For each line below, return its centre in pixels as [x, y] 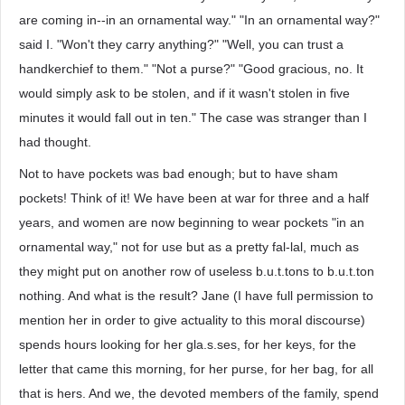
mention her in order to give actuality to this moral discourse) [192, 320]
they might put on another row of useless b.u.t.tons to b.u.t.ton [197, 271]
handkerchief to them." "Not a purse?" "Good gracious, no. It [191, 69]
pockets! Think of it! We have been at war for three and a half [194, 198]
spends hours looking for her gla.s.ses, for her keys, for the [188, 344]
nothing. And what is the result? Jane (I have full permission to [196, 296]
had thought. [55, 142]
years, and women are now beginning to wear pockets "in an [192, 222]
